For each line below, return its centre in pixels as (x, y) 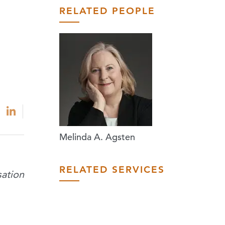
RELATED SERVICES (112, 169)
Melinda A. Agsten (97, 137)
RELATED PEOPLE (107, 11)
